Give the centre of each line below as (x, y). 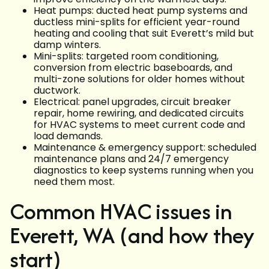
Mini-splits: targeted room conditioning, (126, 56)
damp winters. (67, 45)
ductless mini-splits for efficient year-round (137, 22)
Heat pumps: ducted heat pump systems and (141, 11)
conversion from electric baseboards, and (133, 68)
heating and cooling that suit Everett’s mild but (144, 34)
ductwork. (57, 91)
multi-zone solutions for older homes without (139, 79)
